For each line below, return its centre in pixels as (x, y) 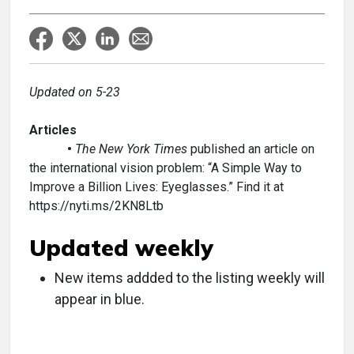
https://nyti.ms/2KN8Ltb (96, 206)
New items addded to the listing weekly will (190, 278)
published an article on (252, 149)
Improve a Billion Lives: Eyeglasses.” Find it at (156, 187)
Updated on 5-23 (75, 92)
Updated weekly (121, 248)
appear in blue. (100, 299)
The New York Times (133, 149)
